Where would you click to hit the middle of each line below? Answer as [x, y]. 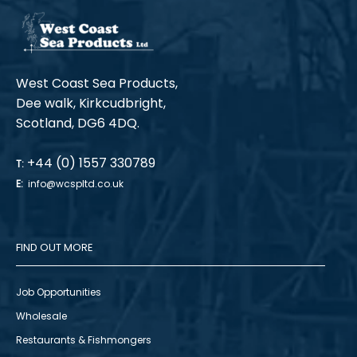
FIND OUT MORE [55, 247]
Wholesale [41, 316]
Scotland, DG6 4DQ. [78, 124]
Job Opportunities [59, 292]
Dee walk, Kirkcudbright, [91, 104]
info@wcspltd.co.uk [76, 184]
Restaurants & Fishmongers [84, 339]
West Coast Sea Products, [97, 84]
